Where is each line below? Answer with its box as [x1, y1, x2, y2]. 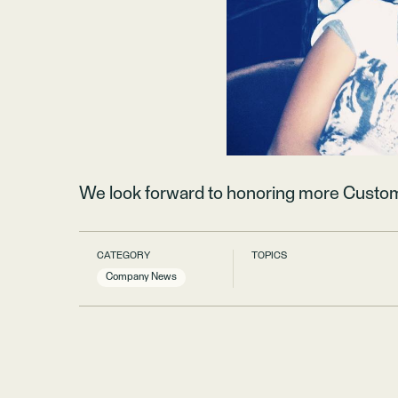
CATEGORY [97, 250, 151, 260]
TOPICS [251, 250, 288, 260]
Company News [106, 271, 178, 283]
